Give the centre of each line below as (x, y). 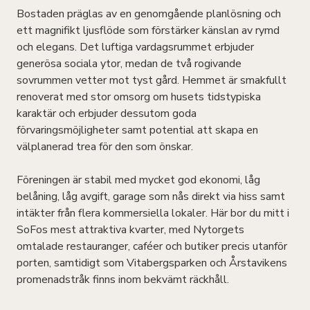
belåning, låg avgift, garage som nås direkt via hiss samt (151, 196)
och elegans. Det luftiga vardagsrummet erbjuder (135, 47)
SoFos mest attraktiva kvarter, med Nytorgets (130, 229)
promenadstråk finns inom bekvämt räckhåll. (123, 279)
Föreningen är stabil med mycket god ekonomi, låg (138, 180)
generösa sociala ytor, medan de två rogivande (129, 63)
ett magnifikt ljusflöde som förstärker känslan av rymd (148, 30)
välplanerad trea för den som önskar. (105, 146)
